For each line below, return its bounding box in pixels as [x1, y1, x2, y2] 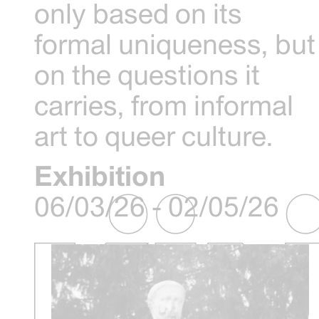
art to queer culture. [34, 119, 274, 152]
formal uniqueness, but [34, 27, 316, 60]
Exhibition [34, 159, 166, 192]
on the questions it [34, 58, 261, 90]
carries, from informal [34, 88, 294, 121]
